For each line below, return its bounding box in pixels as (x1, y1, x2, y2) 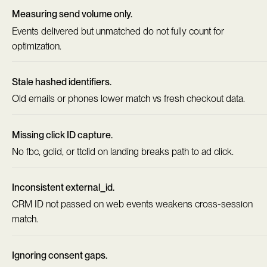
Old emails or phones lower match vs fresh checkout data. (12, 93, 245, 105)
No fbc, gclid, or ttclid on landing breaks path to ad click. (12, 145, 234, 157)
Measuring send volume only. (12, 8, 132, 20)
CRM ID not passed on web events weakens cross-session (12, 198, 253, 210)
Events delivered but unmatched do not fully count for (12, 25, 224, 37)
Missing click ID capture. (12, 129, 113, 141)
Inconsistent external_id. (12, 182, 114, 194)
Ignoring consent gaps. (12, 249, 107, 261)
